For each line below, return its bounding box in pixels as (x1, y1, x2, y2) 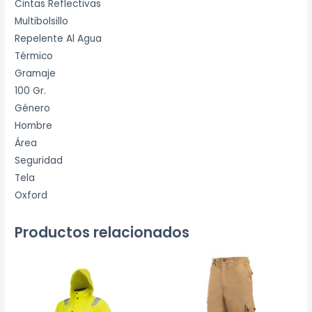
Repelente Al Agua (15, 31, 102, 45)
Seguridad (15, 153, 63, 167)
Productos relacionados (15, 221, 190, 242)
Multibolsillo (15, 14, 69, 28)
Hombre (15, 118, 53, 132)
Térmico (15, 49, 54, 63)
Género (15, 101, 51, 115)
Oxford (15, 188, 48, 202)
